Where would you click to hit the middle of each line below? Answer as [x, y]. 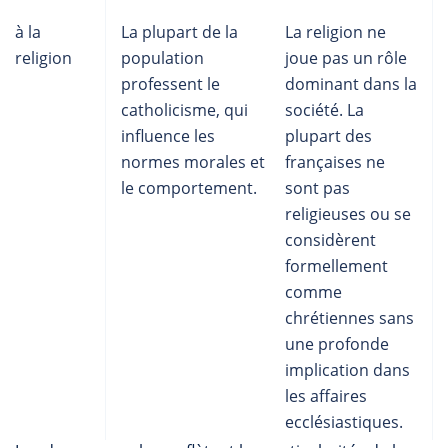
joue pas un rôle [346, 58]
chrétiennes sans [349, 318]
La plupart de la [179, 32]
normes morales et [193, 162]
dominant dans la [351, 84]
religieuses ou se [348, 214]
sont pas [317, 188]
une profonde [337, 344]
